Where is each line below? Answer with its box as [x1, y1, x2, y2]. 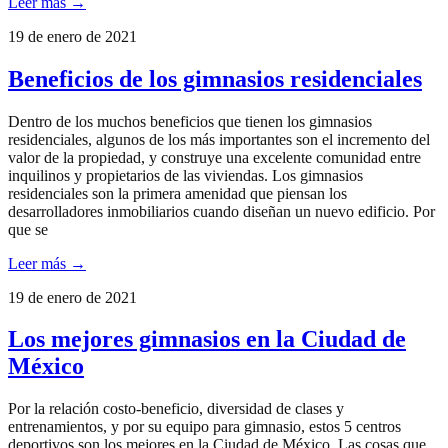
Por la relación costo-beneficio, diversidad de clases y [8, 400, 344, 418]
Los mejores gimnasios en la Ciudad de [8, 326, 406, 353]
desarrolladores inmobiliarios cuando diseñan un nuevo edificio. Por [8, 202, 435, 220]
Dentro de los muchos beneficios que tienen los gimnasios [8, 112, 372, 130]
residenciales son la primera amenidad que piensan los [8, 184, 347, 202]
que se [8, 220, 48, 238]
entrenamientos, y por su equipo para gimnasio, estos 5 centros [8, 418, 401, 436]
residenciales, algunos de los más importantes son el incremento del [8, 130, 430, 148]
